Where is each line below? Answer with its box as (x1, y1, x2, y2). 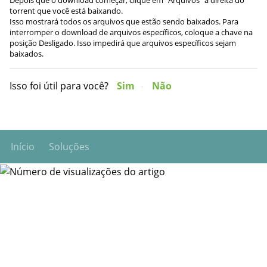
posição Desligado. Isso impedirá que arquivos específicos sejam (10, 37, 236, 48)
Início (11, 140, 35, 154)
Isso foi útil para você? (10, 79, 108, 92)
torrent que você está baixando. (10, 5, 123, 16)
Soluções (49, 140, 89, 154)
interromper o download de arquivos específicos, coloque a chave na (10, 26, 253, 38)
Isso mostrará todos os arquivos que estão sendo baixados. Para (10, 15, 238, 27)
